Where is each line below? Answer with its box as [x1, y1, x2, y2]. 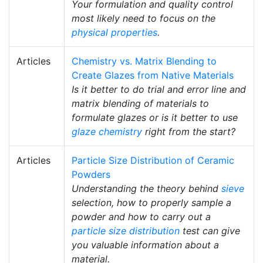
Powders [72, 168, 110, 180]
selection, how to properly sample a [72, 197, 231, 208]
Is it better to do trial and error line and [72, 83, 246, 95]
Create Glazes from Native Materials [72, 69, 234, 81]
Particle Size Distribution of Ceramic [72, 154, 234, 166]
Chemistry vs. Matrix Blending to [72, 55, 217, 67]
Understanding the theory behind [72, 183, 221, 194]
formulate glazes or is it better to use [72, 112, 238, 123]
